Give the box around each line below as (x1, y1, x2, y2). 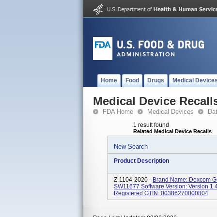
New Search (114, 143, 148, 150)
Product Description (114, 157, 169, 164)
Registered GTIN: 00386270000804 (114, 190, 208, 197)
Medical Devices (147, 108, 194, 115)
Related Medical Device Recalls (133, 128, 212, 134)
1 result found (133, 122, 169, 128)
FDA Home (103, 108, 133, 115)
